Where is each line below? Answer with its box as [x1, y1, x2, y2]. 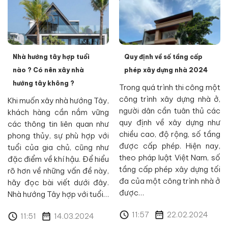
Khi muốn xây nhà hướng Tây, [8, 96, 109, 105]
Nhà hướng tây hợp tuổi [13, 53, 90, 61]
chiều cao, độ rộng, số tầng [119, 129, 220, 139]
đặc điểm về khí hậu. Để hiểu [8, 154, 109, 164]
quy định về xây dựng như [119, 118, 220, 127]
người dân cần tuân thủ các [119, 106, 220, 116]
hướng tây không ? [13, 79, 74, 87]
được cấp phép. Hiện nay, [119, 141, 220, 151]
